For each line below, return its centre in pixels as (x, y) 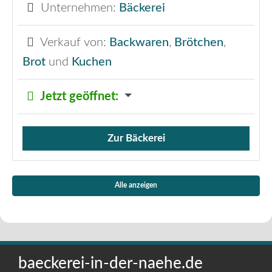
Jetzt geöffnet (78, 97)
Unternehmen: (80, 8)
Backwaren (139, 43)
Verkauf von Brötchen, (72, 144)
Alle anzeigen (136, 186)
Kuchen (92, 62)
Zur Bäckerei (136, 138)
